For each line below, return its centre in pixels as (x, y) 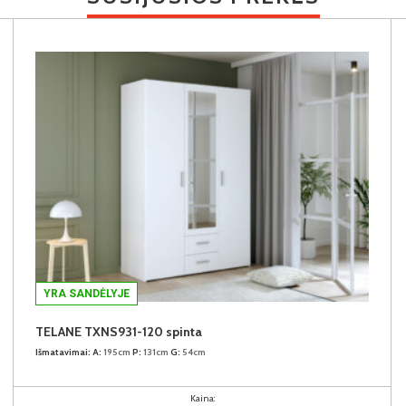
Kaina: (202, 398)
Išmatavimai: (63, 352)
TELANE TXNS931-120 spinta (119, 331)
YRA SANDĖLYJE (87, 293)
